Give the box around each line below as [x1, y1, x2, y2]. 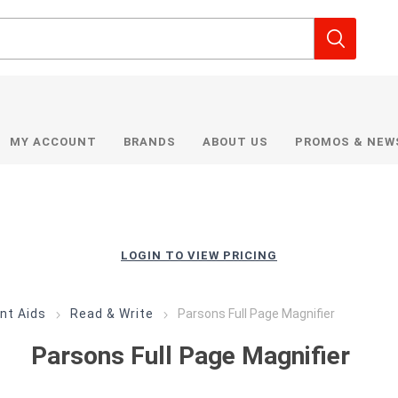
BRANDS [123, 135, 177, 148]
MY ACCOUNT [10, 135, 98, 148]
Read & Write [69, 306, 154, 321]
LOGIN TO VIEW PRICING [121, 249, 277, 262]
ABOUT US [203, 135, 269, 148]
